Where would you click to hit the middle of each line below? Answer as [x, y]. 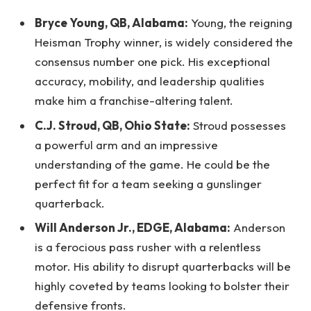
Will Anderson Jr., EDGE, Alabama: [133, 228]
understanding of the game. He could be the [152, 164]
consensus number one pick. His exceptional [152, 62]
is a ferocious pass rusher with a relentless [148, 247]
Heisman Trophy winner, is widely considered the [164, 42]
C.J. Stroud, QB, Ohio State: [112, 125]
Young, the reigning [240, 23]
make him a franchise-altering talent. [134, 101]
